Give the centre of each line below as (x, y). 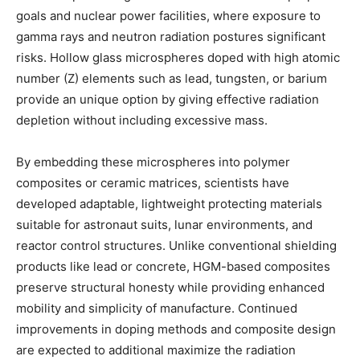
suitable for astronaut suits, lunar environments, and (164, 224)
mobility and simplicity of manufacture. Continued (157, 308)
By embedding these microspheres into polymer (153, 162)
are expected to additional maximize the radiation (156, 350)
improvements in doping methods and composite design (176, 329)
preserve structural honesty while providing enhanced (170, 287)
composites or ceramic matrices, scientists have (153, 182)
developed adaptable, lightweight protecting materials (169, 203)
